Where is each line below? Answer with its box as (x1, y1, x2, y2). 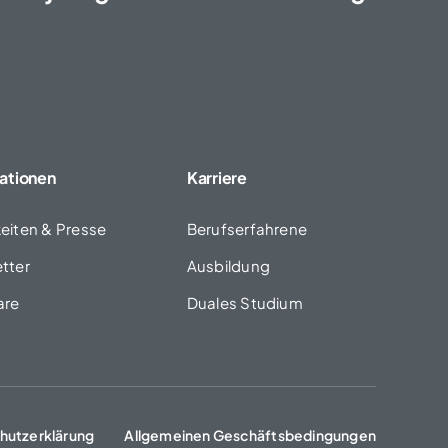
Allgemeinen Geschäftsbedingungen (124, 426, 377, 444)
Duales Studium (186, 293, 303, 312)
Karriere (186, 167, 247, 188)
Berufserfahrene (186, 219, 308, 238)
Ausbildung (186, 256, 271, 275)
